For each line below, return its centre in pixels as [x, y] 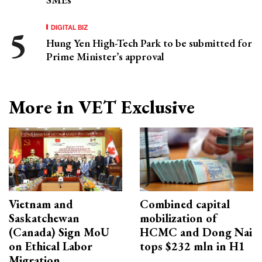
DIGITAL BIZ [70, 27]
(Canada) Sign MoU [59, 232]
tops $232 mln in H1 [192, 247]
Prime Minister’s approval [105, 57]
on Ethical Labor [51, 247]
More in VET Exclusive [102, 107]
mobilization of [178, 218]
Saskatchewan [44, 218]
